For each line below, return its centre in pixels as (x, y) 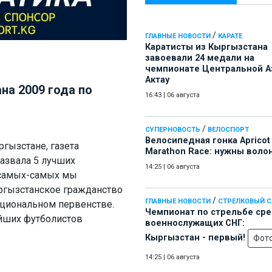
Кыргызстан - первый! (196, 238)
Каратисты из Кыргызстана (206, 47)
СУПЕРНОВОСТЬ (173, 130)
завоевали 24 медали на (200, 58)
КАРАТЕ (230, 36)
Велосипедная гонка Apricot (208, 141)
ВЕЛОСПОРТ (228, 130)
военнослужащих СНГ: (195, 223)
